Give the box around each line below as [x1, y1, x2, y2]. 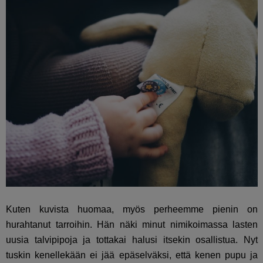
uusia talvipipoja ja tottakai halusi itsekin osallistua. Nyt [6, 234, 258, 245]
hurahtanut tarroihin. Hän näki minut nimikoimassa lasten [6, 219, 258, 230]
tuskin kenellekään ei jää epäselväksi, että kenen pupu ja [6, 249, 258, 260]
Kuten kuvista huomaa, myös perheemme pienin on [6, 204, 258, 214]
